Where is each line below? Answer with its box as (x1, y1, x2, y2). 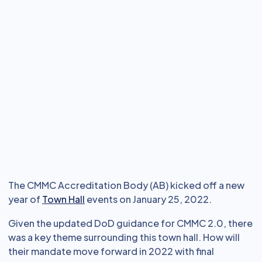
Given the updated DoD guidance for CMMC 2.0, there (8, 217, 253, 229)
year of (8, 193, 42, 205)
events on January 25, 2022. (85, 193, 212, 205)
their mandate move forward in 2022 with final (8, 245, 214, 257)
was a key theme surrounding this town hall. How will (8, 231, 240, 243)
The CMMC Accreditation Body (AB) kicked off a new (8, 179, 244, 191)
